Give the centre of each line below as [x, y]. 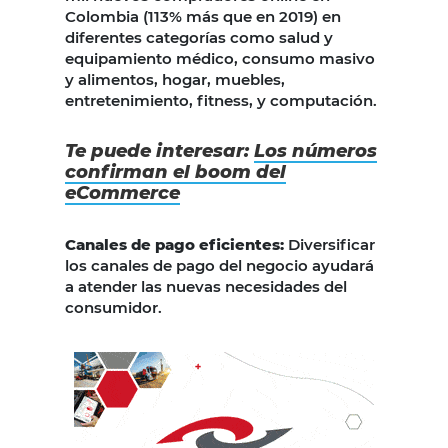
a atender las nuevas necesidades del [206, 286]
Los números [315, 150]
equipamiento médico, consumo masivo [220, 58]
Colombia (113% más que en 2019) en [203, 16]
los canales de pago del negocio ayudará [219, 265]
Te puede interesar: [159, 150]
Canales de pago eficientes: [174, 244]
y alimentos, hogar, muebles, [175, 79]
